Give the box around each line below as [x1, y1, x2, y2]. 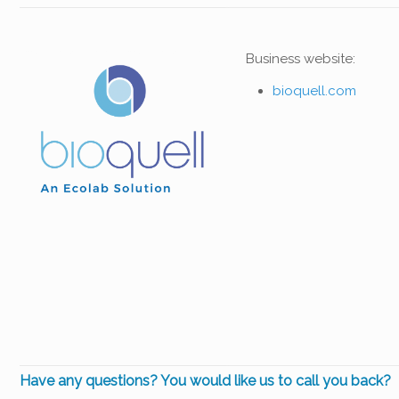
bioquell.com [272, 82, 356, 99]
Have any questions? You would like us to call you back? [20, 371, 391, 389]
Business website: [245, 50, 355, 67]
